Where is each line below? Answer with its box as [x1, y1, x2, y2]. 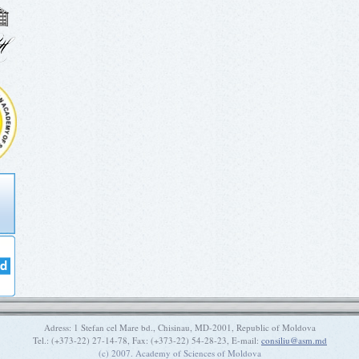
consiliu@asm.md [261, 334, 327, 346]
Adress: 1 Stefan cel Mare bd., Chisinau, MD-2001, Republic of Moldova [44, 321, 316, 333]
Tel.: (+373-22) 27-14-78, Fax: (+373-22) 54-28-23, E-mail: [33, 334, 261, 346]
